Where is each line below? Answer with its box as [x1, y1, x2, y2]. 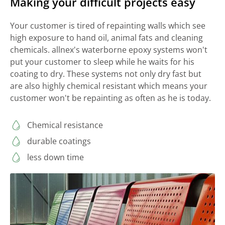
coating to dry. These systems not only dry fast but [10, 68, 201, 80]
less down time [27, 152, 84, 163]
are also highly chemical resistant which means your [10, 80, 207, 92]
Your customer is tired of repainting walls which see [10, 20, 205, 32]
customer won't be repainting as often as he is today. [10, 92, 211, 104]
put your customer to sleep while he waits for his [10, 56, 194, 68]
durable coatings [27, 136, 91, 147]
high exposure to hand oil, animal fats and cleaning [10, 32, 203, 44]
